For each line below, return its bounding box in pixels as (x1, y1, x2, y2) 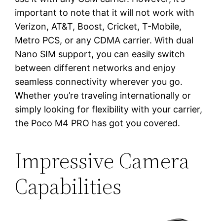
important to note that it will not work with (15, 7, 195, 18)
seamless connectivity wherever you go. (15, 76, 183, 87)
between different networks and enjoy (15, 62, 176, 73)
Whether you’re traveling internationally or (15, 90, 191, 101)
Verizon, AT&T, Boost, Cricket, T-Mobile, (15, 21, 182, 32)
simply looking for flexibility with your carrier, (15, 104, 203, 114)
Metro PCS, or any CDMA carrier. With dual (15, 35, 194, 45)
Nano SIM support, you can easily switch (15, 48, 185, 59)
